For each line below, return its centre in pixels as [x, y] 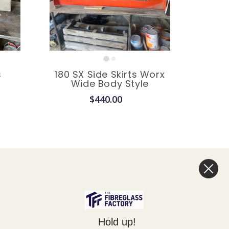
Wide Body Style [110, 84]
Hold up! [114, 222]
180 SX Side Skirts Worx [110, 75]
